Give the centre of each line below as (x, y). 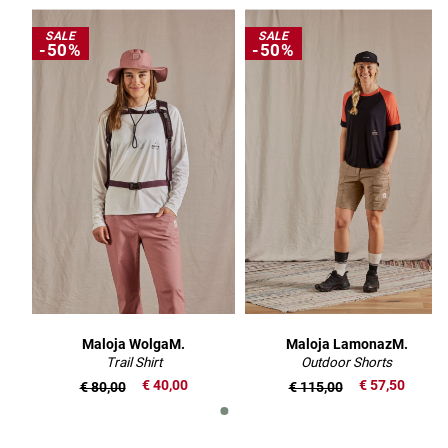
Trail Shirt (133, 361)
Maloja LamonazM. (346, 343)
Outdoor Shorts (346, 361)
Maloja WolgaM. (133, 343)
